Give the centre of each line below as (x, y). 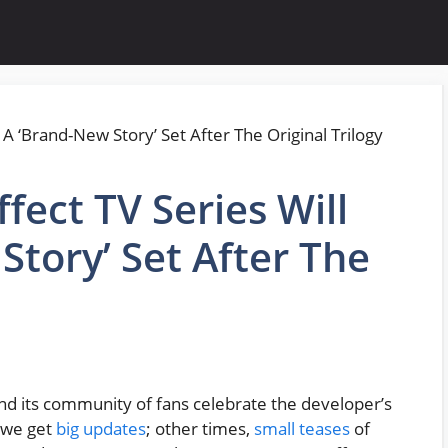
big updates (101, 429)
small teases (302, 429)
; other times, (200, 429)
